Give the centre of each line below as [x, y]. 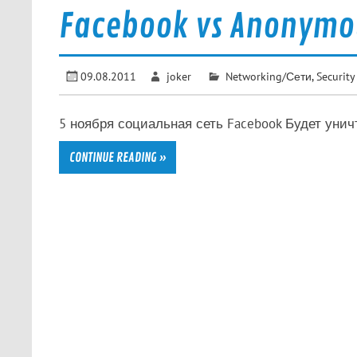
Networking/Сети [268, 76]
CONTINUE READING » [118, 157]
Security [335, 76]
